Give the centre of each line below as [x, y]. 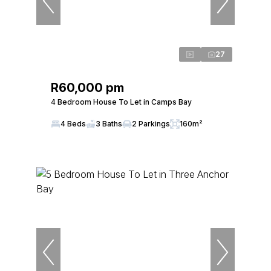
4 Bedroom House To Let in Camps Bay [121, 102]
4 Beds [73, 124]
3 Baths [109, 124]
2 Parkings [151, 124]
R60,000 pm [87, 88]
